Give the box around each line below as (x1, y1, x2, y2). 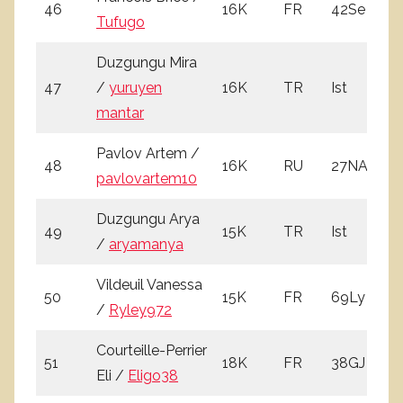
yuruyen (109, 78, 162, 96)
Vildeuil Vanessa (96, 275, 202, 293)
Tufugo (96, 13, 145, 31)
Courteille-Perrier (96, 341, 207, 359)
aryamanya (109, 235, 184, 253)
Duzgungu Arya (96, 210, 200, 228)
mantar (96, 103, 144, 121)
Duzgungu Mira (96, 53, 197, 71)
